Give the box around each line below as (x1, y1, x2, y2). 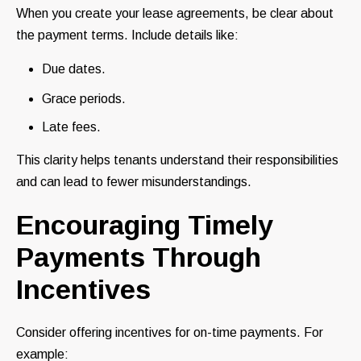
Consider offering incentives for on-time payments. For (16, 326, 323, 340)
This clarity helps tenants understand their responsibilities (16, 153, 338, 168)
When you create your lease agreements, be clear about (16, 6, 334, 21)
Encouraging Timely (16, 210, 273, 241)
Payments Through (16, 242, 261, 273)
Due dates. (42, 62, 106, 77)
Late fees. (42, 120, 101, 135)
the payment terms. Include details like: (16, 28, 239, 43)
